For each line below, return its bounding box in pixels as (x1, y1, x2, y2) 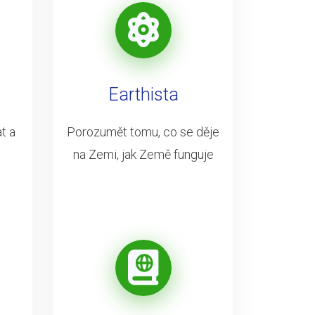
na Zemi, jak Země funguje (72, 146, 214, 162)
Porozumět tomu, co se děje (67, 124, 219, 139)
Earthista (108, 84, 179, 105)
